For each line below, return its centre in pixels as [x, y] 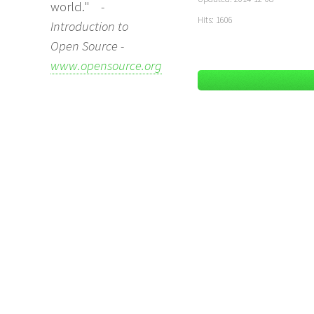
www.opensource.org [106, 66]
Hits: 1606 [215, 20]
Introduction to [89, 27]
